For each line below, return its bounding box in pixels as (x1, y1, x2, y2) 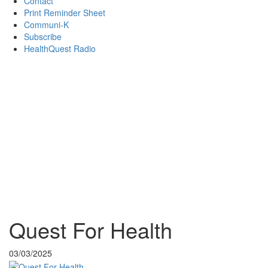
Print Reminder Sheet (24, 7, 105, 19)
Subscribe (24, 31, 62, 43)
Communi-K (24, 19, 69, 31)
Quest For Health (9, 214, 172, 245)
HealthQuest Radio (24, 42, 96, 55)
